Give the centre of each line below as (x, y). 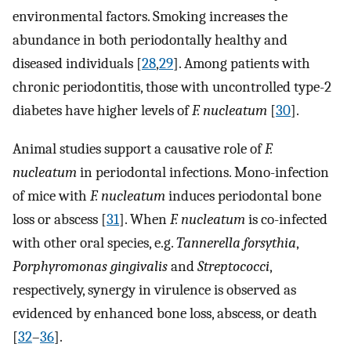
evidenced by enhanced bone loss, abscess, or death (165, 313)
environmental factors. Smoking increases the (150, 16)
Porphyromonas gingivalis (90, 266)
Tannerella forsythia (236, 242)
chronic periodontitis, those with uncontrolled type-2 (172, 87)
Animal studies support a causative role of (139, 148)
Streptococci (233, 266)
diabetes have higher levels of (102, 110)
